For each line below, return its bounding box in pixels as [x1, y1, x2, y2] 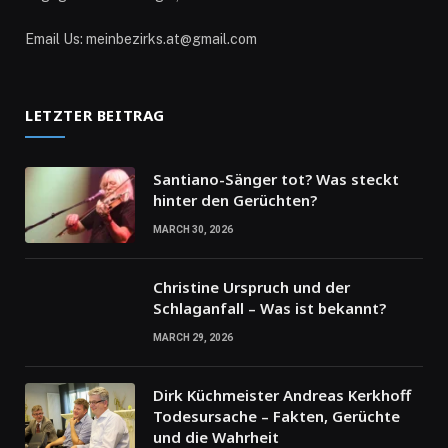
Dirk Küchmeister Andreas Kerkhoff [153, 385, 411, 406]
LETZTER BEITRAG [25, 105, 165, 126]
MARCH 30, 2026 [153, 224, 233, 236]
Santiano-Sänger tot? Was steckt [153, 169, 399, 190]
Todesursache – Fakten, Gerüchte [153, 406, 400, 427]
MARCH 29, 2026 [153, 332, 233, 344]
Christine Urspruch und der [153, 277, 350, 298]
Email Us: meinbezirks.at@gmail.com [25, 31, 257, 48]
